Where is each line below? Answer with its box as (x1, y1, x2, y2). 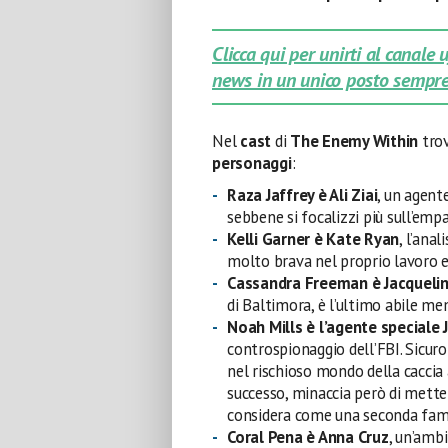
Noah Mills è (227, 316, 316, 338)
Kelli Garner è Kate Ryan (227, 228, 400, 250)
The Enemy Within (290, 130, 422, 152)
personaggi (212, 152, 292, 174)
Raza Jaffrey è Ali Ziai (227, 184, 378, 206)
